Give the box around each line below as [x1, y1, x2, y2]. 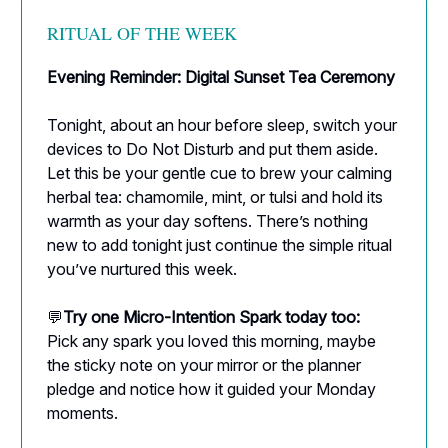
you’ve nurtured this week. [47, 258, 237, 279]
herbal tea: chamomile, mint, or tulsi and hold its [47, 186, 383, 207]
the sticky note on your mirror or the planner [47, 354, 361, 375]
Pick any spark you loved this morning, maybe [47, 330, 376, 351]
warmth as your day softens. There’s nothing [47, 210, 368, 231]
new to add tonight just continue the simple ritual [47, 234, 392, 255]
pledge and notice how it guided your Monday [47, 378, 376, 399]
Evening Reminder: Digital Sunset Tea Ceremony [47, 66, 395, 87]
